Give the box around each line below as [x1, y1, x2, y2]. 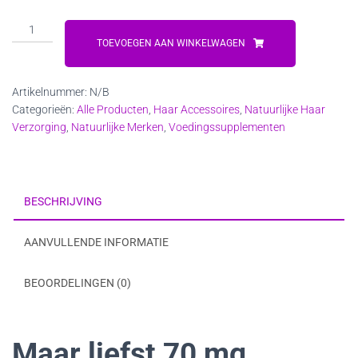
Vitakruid [11, 19, 58, 32]
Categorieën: [12, 103, 77, 116]
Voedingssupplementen [169, 121, 285, 133]
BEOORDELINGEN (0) [24, 276, 131, 289]
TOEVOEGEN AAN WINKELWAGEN [96, 38, 245, 49]
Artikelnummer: [12, 86, 89, 98]
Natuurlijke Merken [71, 121, 164, 133]
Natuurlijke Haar [245, 103, 325, 116]
